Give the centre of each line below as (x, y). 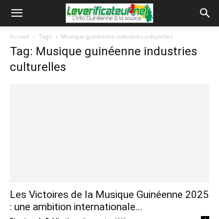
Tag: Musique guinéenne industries (103, 51)
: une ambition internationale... (76, 207)
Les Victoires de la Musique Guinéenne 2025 (109, 195)
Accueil (20, 36)
